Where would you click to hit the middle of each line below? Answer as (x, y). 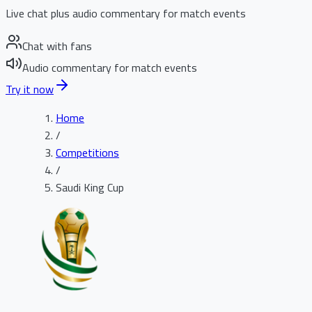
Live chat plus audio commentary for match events (126, 13)
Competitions (87, 153)
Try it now (30, 89)
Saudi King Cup (90, 187)
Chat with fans (57, 46)
